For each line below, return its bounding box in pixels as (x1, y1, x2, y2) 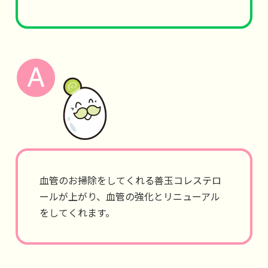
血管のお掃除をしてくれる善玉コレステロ (39, 173, 221, 187)
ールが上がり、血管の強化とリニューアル (39, 189, 220, 203)
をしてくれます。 (39, 205, 115, 220)
